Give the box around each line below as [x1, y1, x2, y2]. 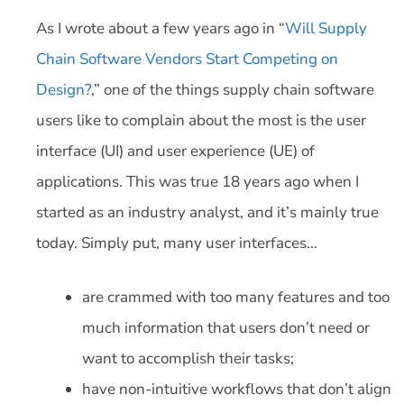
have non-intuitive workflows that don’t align [82, 378, 391, 399]
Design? [36, 79, 91, 100]
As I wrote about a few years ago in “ [36, 18, 285, 39]
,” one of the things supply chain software [91, 79, 374, 100]
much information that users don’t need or [82, 317, 370, 338]
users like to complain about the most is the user [36, 110, 366, 131]
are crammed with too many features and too [82, 286, 390, 308]
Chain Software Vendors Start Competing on [36, 49, 338, 69]
